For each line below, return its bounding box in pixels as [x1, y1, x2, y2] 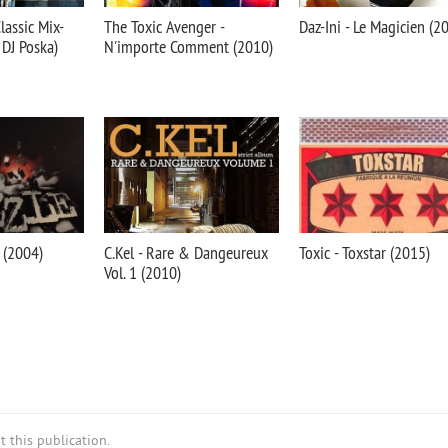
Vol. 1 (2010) [104, 261, 181, 284]
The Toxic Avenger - [104, 15, 224, 38]
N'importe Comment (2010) [104, 35, 273, 58]
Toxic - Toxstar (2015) [299, 241, 430, 264]
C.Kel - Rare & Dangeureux [104, 241, 268, 264]
